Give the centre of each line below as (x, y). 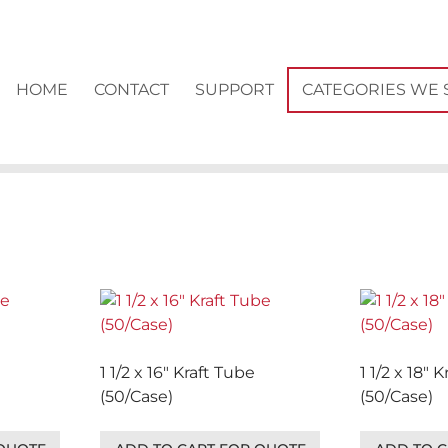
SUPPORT (234, 89)
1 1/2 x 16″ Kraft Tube (177, 372)
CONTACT (131, 89)
